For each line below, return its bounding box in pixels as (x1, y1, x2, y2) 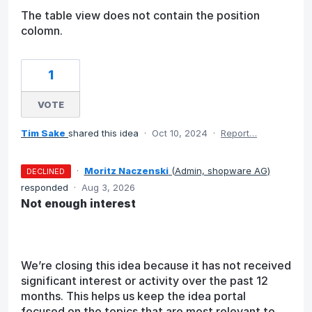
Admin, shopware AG (174, 164, 267, 176)
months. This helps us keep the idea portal (21, 288, 246, 303)
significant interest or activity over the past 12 (21, 273, 268, 288)
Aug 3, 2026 (81, 181, 135, 193)
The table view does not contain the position (21, 8, 260, 22)
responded (21, 181, 71, 193)
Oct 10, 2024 (152, 127, 208, 139)
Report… (221, 127, 257, 139)
